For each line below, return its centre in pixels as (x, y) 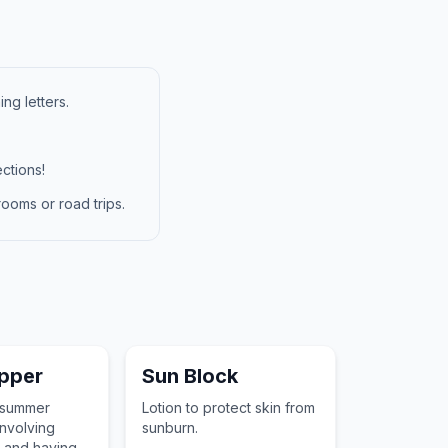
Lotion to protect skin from (228, 407)
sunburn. (169, 427)
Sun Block (189, 376)
